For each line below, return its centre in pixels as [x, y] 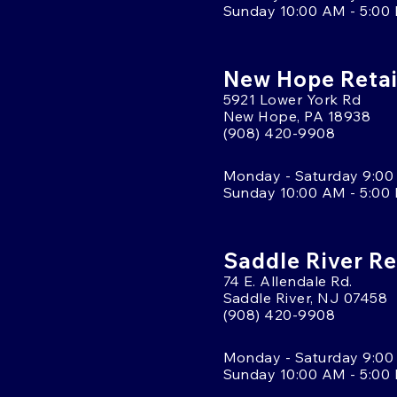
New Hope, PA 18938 [297, 116]
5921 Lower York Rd [292, 99]
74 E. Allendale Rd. [288, 280]
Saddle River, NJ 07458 [305, 297]
